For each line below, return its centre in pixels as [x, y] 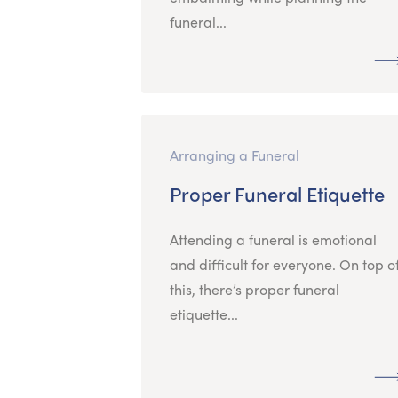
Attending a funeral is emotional [273, 239]
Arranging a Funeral [234, 155]
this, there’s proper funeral [254, 289]
